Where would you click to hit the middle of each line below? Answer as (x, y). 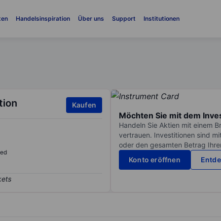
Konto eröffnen (155, 160)
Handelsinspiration (43, 18)
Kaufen (84, 105)
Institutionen (161, 18)
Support (124, 18)
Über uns (91, 18)
